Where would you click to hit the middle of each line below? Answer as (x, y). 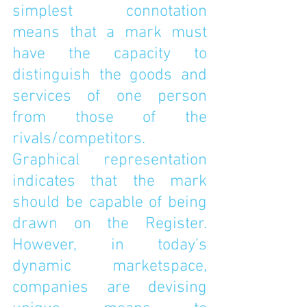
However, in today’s (110, 245)
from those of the (110, 118)
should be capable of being (110, 203)
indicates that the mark (110, 182)
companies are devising (110, 288)
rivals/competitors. (79, 139)
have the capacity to (110, 54)
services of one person (110, 97)
